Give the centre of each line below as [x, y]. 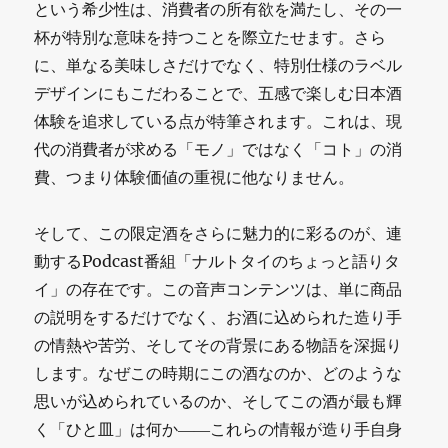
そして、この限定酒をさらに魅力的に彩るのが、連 [218, 232]
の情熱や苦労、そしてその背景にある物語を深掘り [218, 344]
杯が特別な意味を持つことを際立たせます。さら [210, 36]
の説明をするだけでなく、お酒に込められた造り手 [218, 316]
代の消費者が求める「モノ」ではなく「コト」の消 [218, 148]
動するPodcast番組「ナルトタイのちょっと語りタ [217, 260]
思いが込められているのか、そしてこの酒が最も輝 [218, 400]
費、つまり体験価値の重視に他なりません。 [194, 176]
